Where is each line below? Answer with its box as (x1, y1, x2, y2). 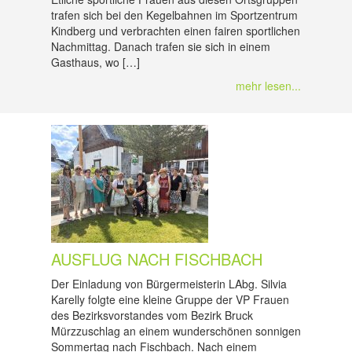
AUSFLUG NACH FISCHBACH (51, 247, 262, 270)
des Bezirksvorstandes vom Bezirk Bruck (51, 307, 253, 323)
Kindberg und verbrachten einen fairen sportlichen (51, 23, 300, 38)
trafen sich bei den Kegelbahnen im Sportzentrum (51, 7, 298, 23)
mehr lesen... (236, 78, 301, 93)
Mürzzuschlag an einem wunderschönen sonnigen (51, 323, 301, 339)
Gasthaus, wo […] (51, 54, 140, 70)
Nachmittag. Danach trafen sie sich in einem (51, 38, 270, 54)
